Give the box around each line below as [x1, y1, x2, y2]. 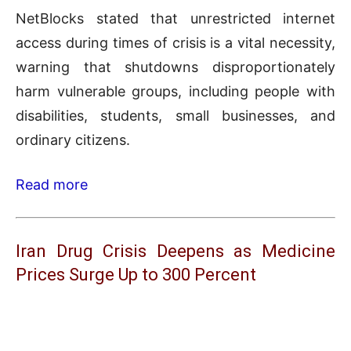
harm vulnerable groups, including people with [16, 83, 335, 100]
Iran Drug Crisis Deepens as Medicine [16, 241, 335, 262]
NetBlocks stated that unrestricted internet [16, 10, 335, 27]
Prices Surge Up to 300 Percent [16, 265, 256, 285]
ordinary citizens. [16, 132, 130, 149]
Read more [16, 176, 88, 194]
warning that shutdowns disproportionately [16, 59, 335, 76]
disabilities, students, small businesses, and [16, 107, 335, 125]
